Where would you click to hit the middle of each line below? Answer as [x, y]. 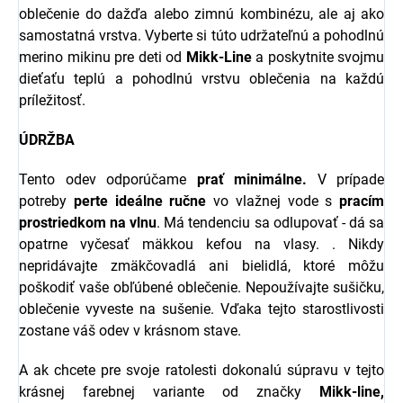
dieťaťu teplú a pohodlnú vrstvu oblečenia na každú [201, 79]
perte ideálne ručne [140, 201]
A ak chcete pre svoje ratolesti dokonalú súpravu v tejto [201, 371]
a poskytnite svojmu [318, 58]
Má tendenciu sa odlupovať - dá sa [274, 223]
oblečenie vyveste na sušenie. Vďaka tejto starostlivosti [201, 309]
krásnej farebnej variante [112, 392]
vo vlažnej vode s [269, 201]
